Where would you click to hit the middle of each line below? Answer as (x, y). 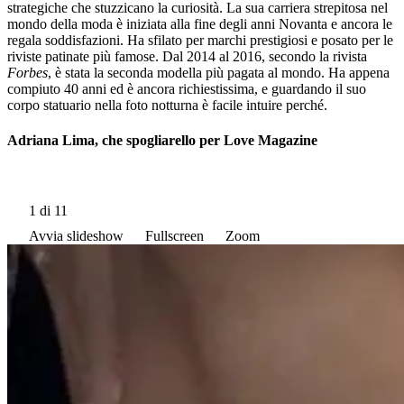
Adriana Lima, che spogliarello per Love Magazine (162, 141)
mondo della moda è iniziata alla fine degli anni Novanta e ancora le (200, 24)
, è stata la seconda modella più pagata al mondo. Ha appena (219, 73)
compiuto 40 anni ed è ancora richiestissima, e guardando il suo (187, 89)
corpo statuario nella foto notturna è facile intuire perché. (167, 105)
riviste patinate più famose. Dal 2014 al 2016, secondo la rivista (187, 56)
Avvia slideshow (76, 235)
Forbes (28, 73)
